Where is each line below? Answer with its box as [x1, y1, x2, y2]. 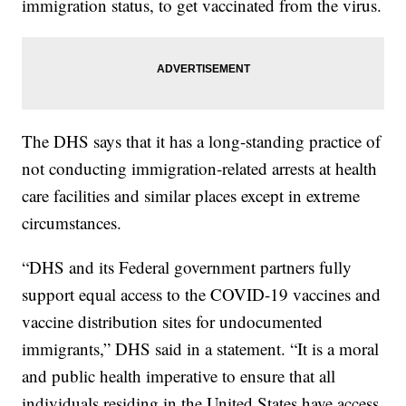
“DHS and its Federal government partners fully [22, 256, 353, 279]
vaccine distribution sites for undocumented [22, 310, 324, 333]
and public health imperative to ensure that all [22, 364, 336, 388]
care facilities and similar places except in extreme [22, 184, 361, 208]
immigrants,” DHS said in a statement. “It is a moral [22, 337, 380, 361]
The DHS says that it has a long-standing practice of [22, 130, 382, 153]
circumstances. [22, 211, 122, 235]
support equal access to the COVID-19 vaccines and [22, 283, 382, 306]
